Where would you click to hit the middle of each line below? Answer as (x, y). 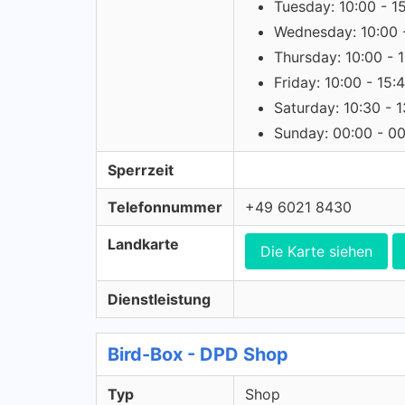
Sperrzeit (141, 170)
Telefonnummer (165, 207)
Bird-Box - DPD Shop (198, 354)
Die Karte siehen (316, 251)
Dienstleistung (159, 299)
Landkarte (143, 244)
